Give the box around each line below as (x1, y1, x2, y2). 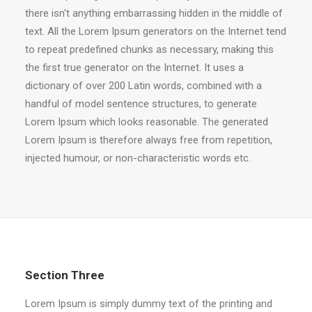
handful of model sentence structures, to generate (25, 97, 257, 110)
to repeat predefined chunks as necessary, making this (25, 43, 274, 56)
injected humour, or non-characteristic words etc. (25, 152, 251, 164)
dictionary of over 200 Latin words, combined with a (25, 79, 262, 92)
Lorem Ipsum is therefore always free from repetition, (25, 134, 272, 146)
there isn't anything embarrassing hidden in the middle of (25, 7, 283, 19)
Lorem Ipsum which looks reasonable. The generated (25, 116, 268, 128)
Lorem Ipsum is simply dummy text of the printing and (25, 297, 272, 310)
